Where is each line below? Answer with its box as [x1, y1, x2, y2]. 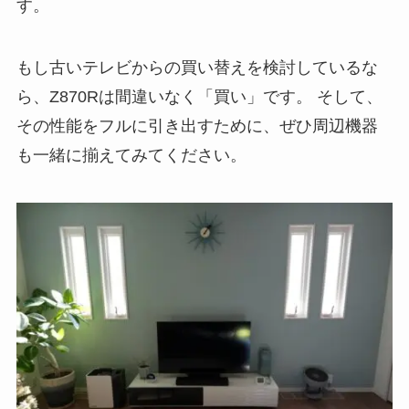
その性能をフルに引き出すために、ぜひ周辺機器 [16, 116, 378, 135]
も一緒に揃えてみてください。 [16, 145, 246, 164]
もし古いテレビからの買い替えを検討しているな [16, 58, 378, 77]
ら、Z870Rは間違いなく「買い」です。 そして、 [16, 87, 383, 106]
